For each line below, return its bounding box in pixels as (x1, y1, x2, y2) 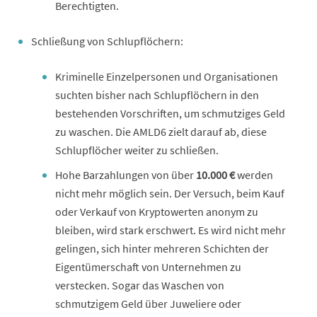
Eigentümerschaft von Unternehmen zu (55, 259, 241, 274)
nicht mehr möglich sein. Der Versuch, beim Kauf (55, 185, 284, 200)
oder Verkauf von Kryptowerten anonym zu (55, 204, 258, 219)
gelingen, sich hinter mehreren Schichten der (55, 241, 269, 255)
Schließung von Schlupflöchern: (31, 33, 183, 48)
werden (235, 167, 273, 182)
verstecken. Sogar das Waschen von (55, 277, 224, 292)
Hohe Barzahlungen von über (55, 167, 196, 182)
